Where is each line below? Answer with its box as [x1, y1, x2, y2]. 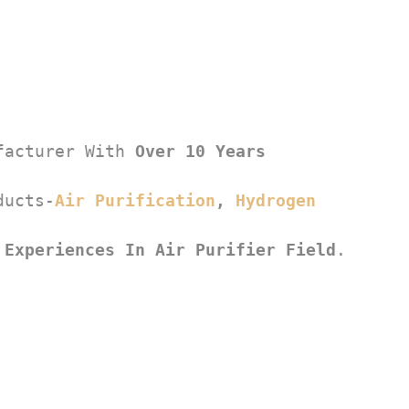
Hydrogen [236, 190, 316, 210]
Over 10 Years [135, 141, 266, 161]
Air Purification [55, 190, 215, 210]
